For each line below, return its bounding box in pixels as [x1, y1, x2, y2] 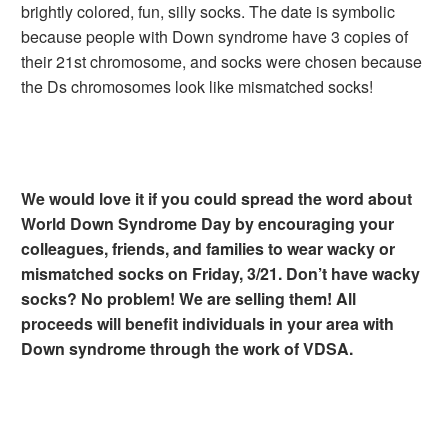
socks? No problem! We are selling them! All [21, 287, 356, 310]
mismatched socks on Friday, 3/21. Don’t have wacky [21, 262, 420, 285]
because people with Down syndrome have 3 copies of [21, 25, 408, 48]
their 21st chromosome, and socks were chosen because [21, 50, 422, 73]
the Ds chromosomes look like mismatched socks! [21, 75, 373, 98]
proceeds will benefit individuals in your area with [21, 312, 394, 335]
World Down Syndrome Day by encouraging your [21, 212, 394, 235]
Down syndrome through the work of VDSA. [21, 337, 353, 360]
